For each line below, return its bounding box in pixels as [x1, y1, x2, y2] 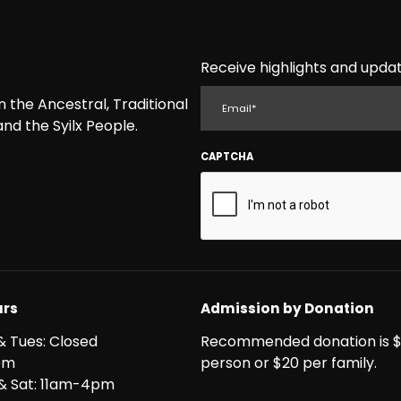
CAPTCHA [200, 149, 253, 164]
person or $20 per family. [200, 353, 384, 373]
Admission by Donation [200, 299, 374, 318]
